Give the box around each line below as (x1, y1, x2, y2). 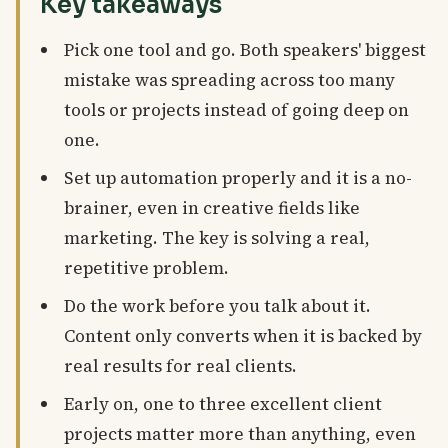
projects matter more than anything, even (64, 421, 416, 446)
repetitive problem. (64, 255, 229, 280)
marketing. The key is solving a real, (64, 225, 370, 250)
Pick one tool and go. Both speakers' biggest (64, 37, 426, 62)
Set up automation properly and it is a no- (64, 165, 412, 190)
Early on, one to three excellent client (64, 391, 382, 416)
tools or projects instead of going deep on (64, 97, 409, 122)
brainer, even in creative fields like (64, 195, 360, 220)
